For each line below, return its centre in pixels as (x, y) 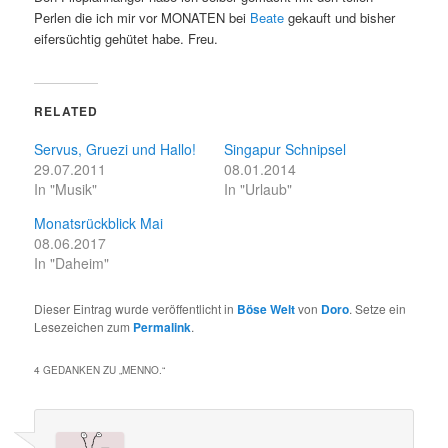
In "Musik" (66, 189)
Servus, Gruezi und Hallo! (115, 149)
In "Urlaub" (258, 189)
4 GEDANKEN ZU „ (78, 370)
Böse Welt (266, 309)
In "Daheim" (72, 263)
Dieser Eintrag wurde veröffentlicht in (136, 309)
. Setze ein (378, 309)
